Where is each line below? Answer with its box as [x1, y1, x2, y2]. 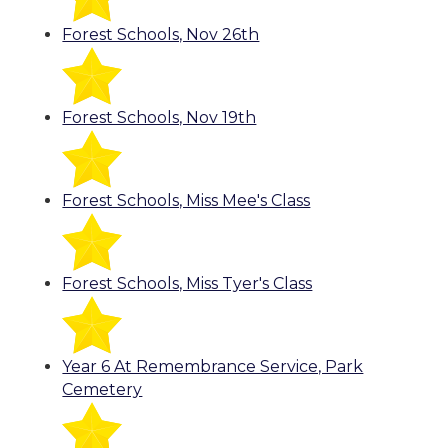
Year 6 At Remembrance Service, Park [62, 357, 364, 377]
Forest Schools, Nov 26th [62, 25, 260, 45]
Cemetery [62, 380, 143, 400]
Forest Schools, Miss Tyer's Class [62, 274, 313, 294]
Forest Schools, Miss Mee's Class [62, 191, 311, 211]
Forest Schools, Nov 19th [62, 108, 257, 128]
